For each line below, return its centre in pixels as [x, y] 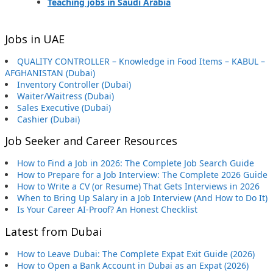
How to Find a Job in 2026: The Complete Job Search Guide [136, 163]
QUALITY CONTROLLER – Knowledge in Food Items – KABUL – [141, 61]
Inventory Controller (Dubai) [74, 84]
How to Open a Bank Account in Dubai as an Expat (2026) [133, 266]
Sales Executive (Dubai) [64, 107]
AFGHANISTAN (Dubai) [50, 73]
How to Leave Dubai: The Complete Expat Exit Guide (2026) [136, 254]
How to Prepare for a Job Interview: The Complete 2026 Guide [142, 175]
